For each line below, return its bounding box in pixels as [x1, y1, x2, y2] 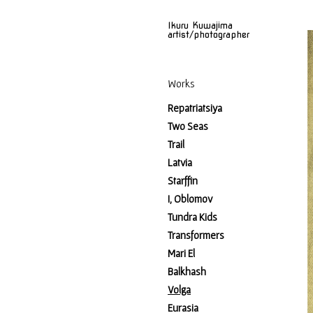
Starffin [168, 175, 198, 187]
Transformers [168, 229, 224, 241]
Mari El [168, 247, 195, 259]
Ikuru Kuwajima [168, 20, 233, 31]
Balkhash [168, 265, 206, 277]
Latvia [168, 156, 192, 168]
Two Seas [168, 120, 208, 132]
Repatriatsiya [168, 102, 222, 114]
